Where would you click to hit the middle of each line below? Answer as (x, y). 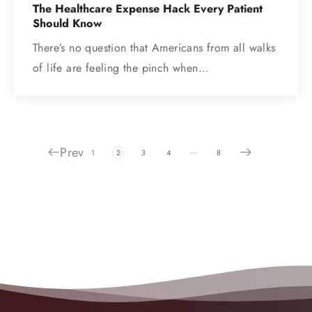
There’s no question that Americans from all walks (154, 48)
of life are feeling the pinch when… (120, 68)
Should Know (67, 24)
